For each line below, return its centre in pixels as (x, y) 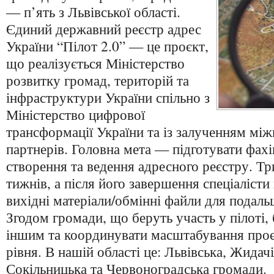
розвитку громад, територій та (98, 80)
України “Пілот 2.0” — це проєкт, (107, 46)
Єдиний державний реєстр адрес (104, 29)
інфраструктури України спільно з (108, 97)
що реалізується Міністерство (95, 63)
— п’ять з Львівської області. (93, 12)
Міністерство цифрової (76, 114)
